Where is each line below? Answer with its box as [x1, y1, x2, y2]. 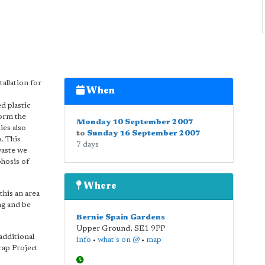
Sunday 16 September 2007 [86, 130, 201, 137]
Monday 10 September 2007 [76, 118, 193, 126]
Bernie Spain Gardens [76, 214, 165, 221]
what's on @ [97, 236, 140, 244]
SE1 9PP [134, 225, 165, 232]
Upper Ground [76, 225, 130, 232]
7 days [76, 141, 99, 148]
